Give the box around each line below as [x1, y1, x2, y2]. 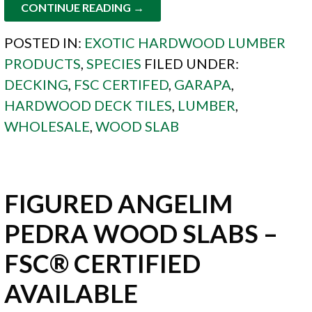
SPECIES [86, 54, 142, 72]
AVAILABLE [4, 277, 139, 309]
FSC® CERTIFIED [4, 247, 201, 279]
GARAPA [174, 75, 232, 93]
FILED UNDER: [144, 54, 240, 72]
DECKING [4, 75, 69, 93]
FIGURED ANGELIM [4, 187, 233, 219]
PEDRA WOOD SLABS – [4, 217, 279, 249]
